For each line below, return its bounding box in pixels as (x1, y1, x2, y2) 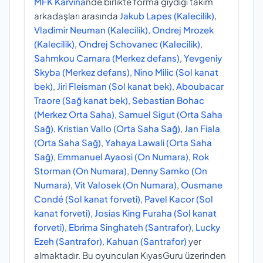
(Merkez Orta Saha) (34, 109, 114, 120)
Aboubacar (176, 80, 224, 92)
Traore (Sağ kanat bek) (34, 95, 128, 106)
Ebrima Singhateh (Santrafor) (69, 221, 191, 233)
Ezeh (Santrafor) (34, 235, 102, 247)
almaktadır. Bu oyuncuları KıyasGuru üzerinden (34, 249, 226, 261)
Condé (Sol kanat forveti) (34, 193, 140, 205)
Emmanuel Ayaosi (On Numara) (58, 151, 188, 163)
